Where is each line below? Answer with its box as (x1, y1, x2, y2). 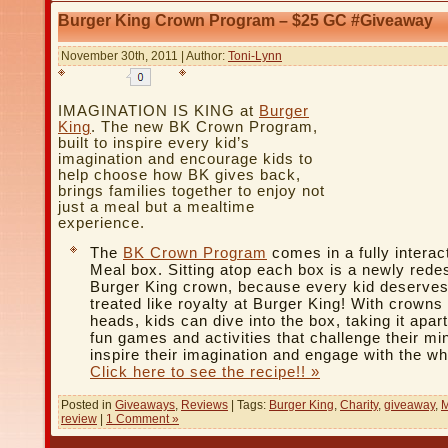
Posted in (61, 397, 115, 412)
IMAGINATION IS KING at (58, 102, 259, 119)
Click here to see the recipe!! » (90, 363, 320, 380)
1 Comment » (106, 411, 179, 426)
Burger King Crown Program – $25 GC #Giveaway (58, 12, 433, 30)
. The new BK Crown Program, (91, 118, 318, 135)
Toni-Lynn (228, 48, 282, 63)
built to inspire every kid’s (58, 134, 250, 151)
